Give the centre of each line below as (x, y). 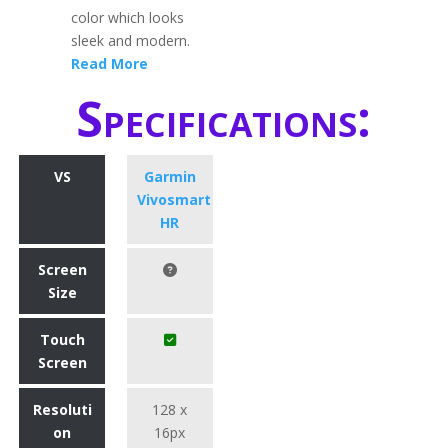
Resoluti (62, 409)
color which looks (128, 17)
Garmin (169, 176)
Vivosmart (174, 199)
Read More (110, 63)
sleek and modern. (131, 40)
